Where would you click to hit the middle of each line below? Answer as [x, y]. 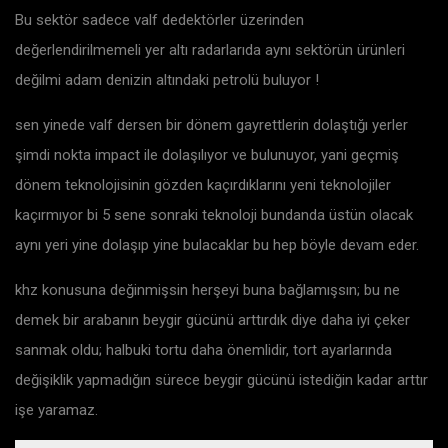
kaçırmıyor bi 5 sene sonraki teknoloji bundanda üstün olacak [214, 215]
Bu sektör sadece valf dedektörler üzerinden [159, 20]
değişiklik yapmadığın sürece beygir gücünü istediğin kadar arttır [221, 380]
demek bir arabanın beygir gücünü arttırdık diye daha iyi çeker [212, 320]
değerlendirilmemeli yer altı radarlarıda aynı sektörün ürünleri [210, 50]
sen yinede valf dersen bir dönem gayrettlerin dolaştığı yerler [211, 125]
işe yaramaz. [56, 410]
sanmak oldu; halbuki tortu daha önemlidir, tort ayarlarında [203, 350]
